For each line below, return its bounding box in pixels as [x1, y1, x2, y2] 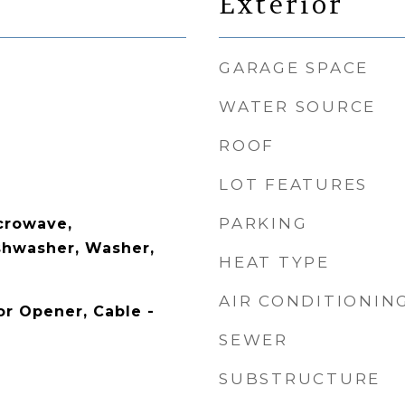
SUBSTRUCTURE [219, 370, 381, 388]
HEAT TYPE [219, 253, 330, 271]
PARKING [219, 214, 308, 232]
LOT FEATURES [219, 175, 368, 193]
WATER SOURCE [219, 98, 376, 116]
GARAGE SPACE [219, 59, 369, 77]
